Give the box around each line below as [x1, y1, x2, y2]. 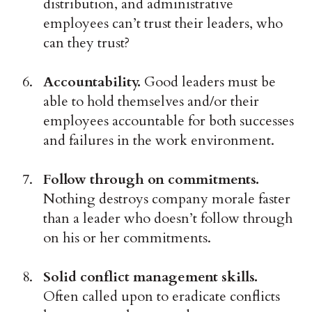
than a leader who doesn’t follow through [43, 209, 293, 228]
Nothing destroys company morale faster [43, 189, 291, 209]
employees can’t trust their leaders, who [43, 14, 283, 33]
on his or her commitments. [43, 228, 212, 248]
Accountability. [43, 72, 145, 92]
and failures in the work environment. [43, 131, 275, 150]
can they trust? [43, 33, 130, 53]
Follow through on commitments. [43, 170, 260, 189]
